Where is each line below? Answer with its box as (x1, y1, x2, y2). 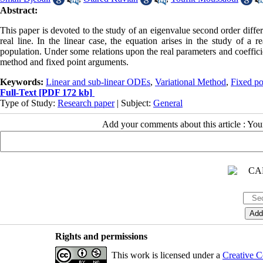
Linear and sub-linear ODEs (46, 77, 150, 87)
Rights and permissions (55, 231, 147, 242)
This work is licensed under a (111, 250, 222, 261)
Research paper (58, 98, 114, 109)
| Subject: (114, 98, 153, 109)
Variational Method (155, 77, 226, 87)
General (153, 98, 183, 109)
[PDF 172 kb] (36, 87, 92, 98)
